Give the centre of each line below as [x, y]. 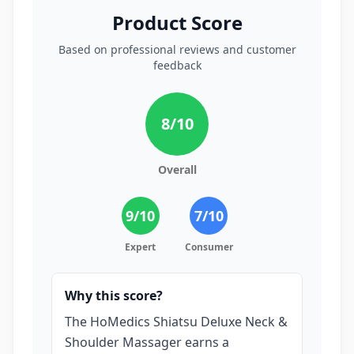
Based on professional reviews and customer [177, 49]
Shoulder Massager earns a [147, 342]
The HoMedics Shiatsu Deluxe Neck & [176, 322]
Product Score [177, 23]
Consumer [209, 247]
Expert [140, 247]
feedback [177, 65]
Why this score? [114, 296]
